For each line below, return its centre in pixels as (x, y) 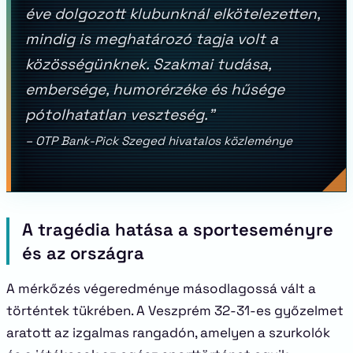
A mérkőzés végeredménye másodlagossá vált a (161, 288)
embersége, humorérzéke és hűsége (155, 89)
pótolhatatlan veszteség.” (120, 115)
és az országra (83, 253)
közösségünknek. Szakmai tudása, (148, 64)
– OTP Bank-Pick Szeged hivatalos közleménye (159, 141)
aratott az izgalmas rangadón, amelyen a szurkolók (168, 333)
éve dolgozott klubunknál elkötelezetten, (173, 14)
